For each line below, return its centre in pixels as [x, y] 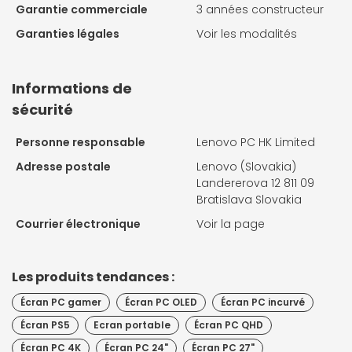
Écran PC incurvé [263, 302]
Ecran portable [132, 324]
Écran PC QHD [229, 324]
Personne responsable [81, 142]
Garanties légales [68, 33]
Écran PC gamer [61, 302]
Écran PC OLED [161, 302]
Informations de [72, 88]
